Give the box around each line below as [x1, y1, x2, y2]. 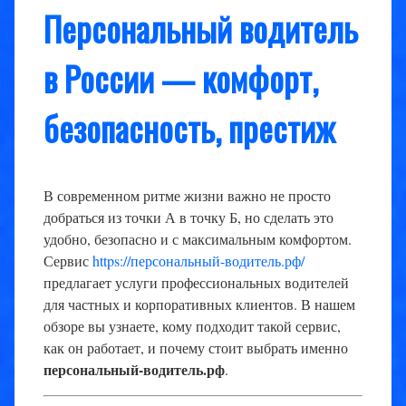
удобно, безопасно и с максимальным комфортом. [43, 228, 352, 248]
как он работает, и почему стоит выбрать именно [43, 337, 348, 357]
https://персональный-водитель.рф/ [92, 250, 304, 270]
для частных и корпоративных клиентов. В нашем [43, 294, 355, 314]
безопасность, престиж [43, 103, 335, 154]
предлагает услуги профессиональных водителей [43, 272, 349, 292]
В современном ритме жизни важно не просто [43, 185, 331, 205]
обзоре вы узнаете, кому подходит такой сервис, [43, 315, 341, 335]
